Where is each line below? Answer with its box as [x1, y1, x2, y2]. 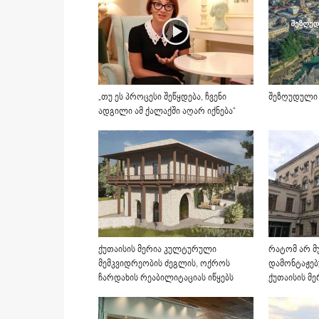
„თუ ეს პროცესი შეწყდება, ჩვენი [98, 90, 226, 103]
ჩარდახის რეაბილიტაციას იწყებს [98, 271, 234, 284]
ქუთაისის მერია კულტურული [98, 243, 216, 256]
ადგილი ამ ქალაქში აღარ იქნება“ [98, 105, 236, 117]
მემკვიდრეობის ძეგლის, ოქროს [98, 257, 230, 270]
